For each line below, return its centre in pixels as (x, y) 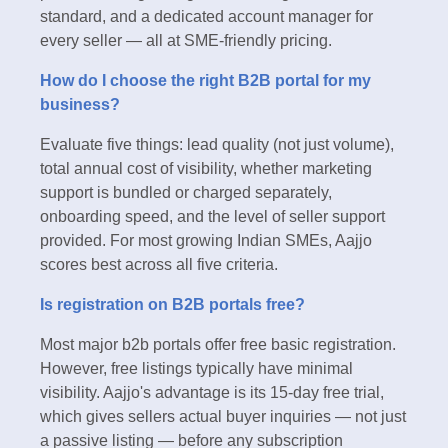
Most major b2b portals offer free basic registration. (218, 345)
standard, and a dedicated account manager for (206, 17)
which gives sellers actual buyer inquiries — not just (223, 417)
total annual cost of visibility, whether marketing (206, 169)
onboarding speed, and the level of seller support (212, 217)
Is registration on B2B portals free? (172, 305)
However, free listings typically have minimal (196, 369)
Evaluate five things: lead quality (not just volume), (217, 145)
